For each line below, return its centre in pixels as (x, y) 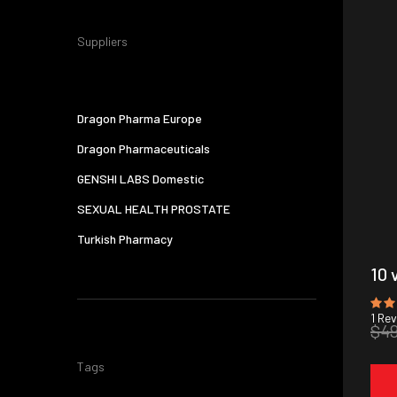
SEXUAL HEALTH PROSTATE (154, 209)
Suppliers (102, 41)
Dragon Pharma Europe (140, 118)
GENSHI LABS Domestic (140, 179)
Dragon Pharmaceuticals (144, 148)
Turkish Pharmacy (125, 239)
